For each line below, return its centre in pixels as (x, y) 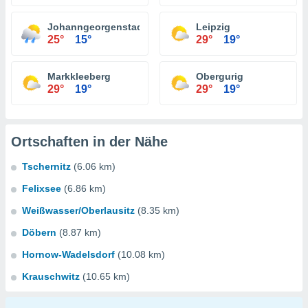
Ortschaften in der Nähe (89, 142)
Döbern (39, 232)
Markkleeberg (79, 76)
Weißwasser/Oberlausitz (78, 210)
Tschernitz (46, 166)
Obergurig (220, 76)
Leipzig (213, 27)
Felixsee (42, 188)
